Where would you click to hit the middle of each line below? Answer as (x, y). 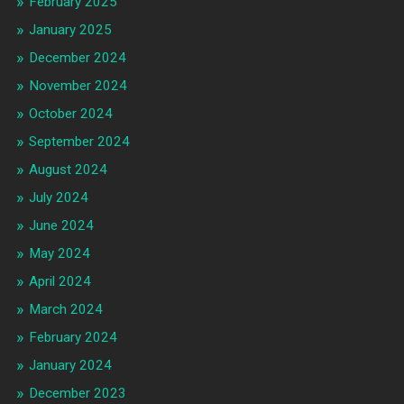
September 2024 (79, 142)
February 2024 (73, 338)
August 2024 (68, 170)
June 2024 (61, 226)
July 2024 (58, 198)
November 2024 (78, 86)
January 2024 (70, 366)
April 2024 (60, 282)
